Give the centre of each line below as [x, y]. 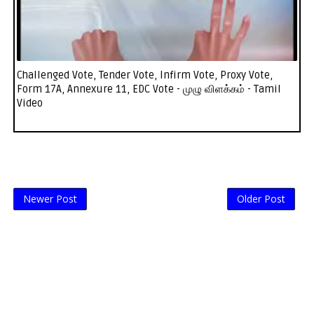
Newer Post [50, 199]
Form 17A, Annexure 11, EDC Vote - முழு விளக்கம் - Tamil [149, 89]
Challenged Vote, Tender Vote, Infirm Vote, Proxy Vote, [144, 75]
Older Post [261, 199]
